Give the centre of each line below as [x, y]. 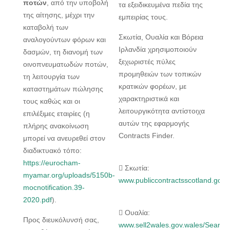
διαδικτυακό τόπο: [52, 151]
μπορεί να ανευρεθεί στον [64, 138]
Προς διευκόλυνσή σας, [61, 220]
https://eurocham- [52, 163]
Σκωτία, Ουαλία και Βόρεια [161, 37]
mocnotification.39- [54, 188]
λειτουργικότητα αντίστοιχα [162, 111]
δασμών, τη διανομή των [63, 52]
